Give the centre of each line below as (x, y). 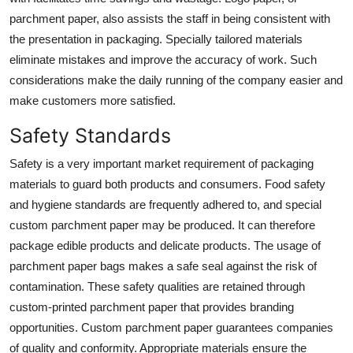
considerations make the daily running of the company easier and (176, 80)
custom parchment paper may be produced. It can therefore (162, 225)
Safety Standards (90, 135)
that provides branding (237, 307)
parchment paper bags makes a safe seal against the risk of (163, 266)
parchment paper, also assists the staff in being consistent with (170, 18)
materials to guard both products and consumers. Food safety (167, 184)
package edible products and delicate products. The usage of (165, 245)
